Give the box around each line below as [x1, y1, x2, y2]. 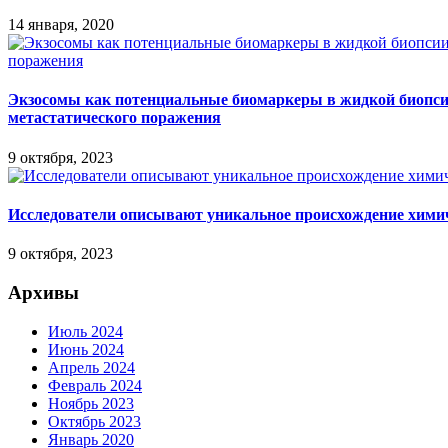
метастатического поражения [8, 109, 221, 127]
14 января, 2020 [8, 16, 114, 34]
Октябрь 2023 [48, 412, 141, 430]
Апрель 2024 [48, 358, 135, 376]
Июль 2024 [48, 322, 123, 340]
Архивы [8, 281, 79, 303]
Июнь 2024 [48, 340, 124, 358]
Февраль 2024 [48, 376, 142, 394]
